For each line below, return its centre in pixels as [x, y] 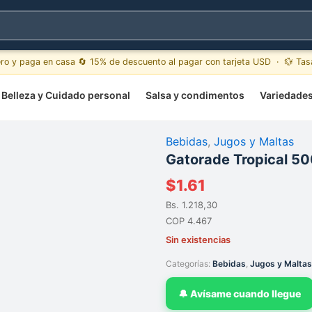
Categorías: [189, 264]
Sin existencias [198, 240]
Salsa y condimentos [195, 95]
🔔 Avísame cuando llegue [240, 294]
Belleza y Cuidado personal [66, 95]
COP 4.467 [189, 221]
